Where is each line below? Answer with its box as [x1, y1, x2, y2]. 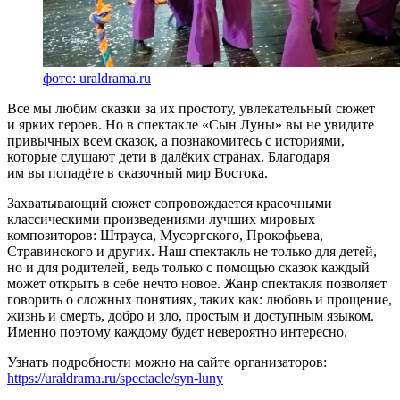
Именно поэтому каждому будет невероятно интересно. [7, 323, 347, 339]
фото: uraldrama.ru [43, 70, 151, 86]
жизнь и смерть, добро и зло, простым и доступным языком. [7, 307, 374, 323]
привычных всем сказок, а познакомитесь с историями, [7, 132, 345, 148]
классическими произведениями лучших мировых [7, 211, 315, 227]
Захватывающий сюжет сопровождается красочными [7, 195, 332, 211]
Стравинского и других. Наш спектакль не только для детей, [7, 243, 377, 259]
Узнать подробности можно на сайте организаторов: [7, 354, 327, 370]
